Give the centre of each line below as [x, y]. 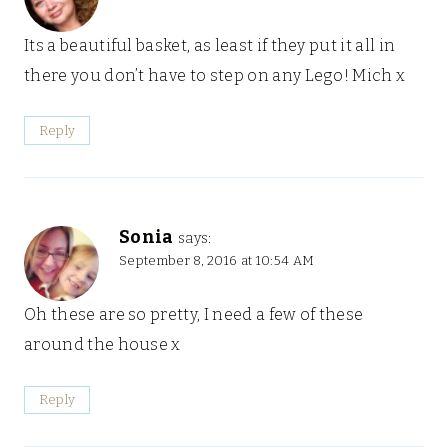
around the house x [102, 345]
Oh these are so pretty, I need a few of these [194, 315]
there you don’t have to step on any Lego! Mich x [215, 76]
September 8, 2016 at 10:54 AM [217, 261]
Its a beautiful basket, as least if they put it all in [210, 46]
